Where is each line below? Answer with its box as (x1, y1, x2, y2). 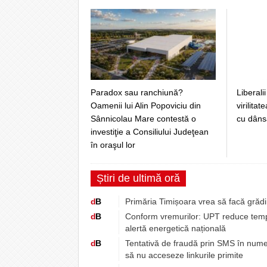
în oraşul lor (91, 139, 135, 150)
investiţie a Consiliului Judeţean (91, 126, 209, 136)
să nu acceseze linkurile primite (125, 250, 243, 260)
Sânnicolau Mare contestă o (91, 113, 196, 123)
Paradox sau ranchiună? (91, 87, 183, 97)
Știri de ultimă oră (97, 172, 180, 184)
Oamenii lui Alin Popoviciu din (91, 100, 201, 110)
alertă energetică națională (125, 223, 226, 233)
